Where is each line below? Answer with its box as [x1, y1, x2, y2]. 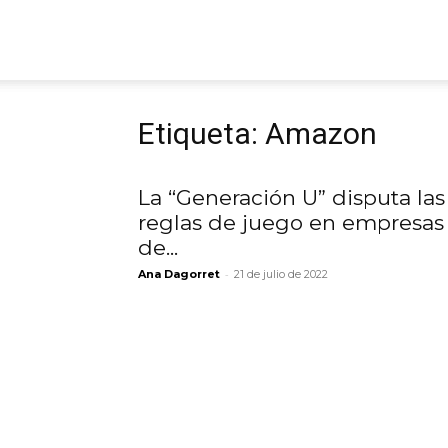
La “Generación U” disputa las [138, 185, 445, 210]
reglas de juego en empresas [138, 210, 444, 235]
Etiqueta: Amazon [138, 116, 377, 151]
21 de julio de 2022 [234, 267, 328, 281]
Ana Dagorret [138, 267, 220, 281]
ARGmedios [157, 29, 233, 48]
